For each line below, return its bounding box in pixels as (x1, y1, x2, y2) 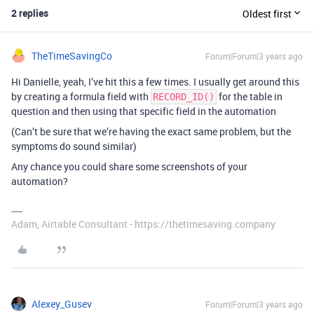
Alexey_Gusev (32, 297, 92, 310)
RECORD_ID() (153, 91, 214, 102)
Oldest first (243, 6, 292, 20)
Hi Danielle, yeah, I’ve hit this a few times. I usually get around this (11, 75, 299, 88)
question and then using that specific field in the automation (11, 104, 276, 118)
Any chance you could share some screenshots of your (11, 160, 247, 173)
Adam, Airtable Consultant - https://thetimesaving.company (11, 217, 275, 231)
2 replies (11, 6, 48, 20)
